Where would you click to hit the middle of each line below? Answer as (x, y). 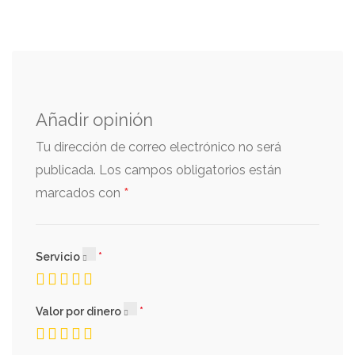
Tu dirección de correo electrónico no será (158, 147)
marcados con (80, 193)
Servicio (59, 256)
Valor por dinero (80, 311)
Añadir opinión (94, 119)
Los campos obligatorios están (190, 170)
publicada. (66, 170)
